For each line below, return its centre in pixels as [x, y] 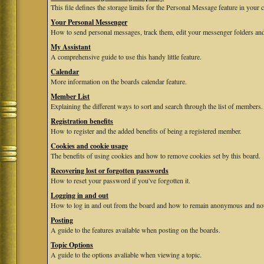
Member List [70, 96]
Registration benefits [82, 121]
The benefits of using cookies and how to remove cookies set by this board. [156, 156]
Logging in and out [80, 195]
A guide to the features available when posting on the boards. [136, 230]
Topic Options [72, 245]
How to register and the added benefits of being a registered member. [146, 131]
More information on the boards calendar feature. [119, 81]
